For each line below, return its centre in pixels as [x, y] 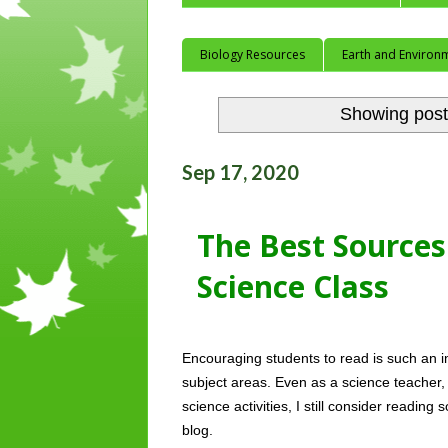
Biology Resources [252, 54]
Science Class [293, 287]
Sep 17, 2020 [240, 172]
